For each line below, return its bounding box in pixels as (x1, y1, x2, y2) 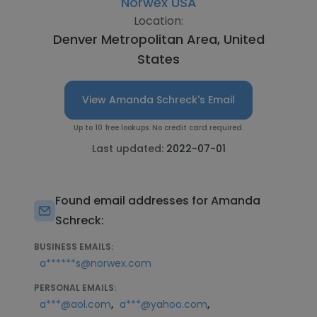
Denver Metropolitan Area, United (52, 30, 265, 48)
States (137, 50, 180, 68)
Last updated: (91, 142, 166, 156)
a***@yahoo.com (120, 297, 207, 311)
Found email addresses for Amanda (55, 192, 260, 209)
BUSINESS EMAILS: (34, 241, 113, 253)
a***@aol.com (40, 297, 111, 311)
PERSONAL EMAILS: (34, 282, 116, 294)
